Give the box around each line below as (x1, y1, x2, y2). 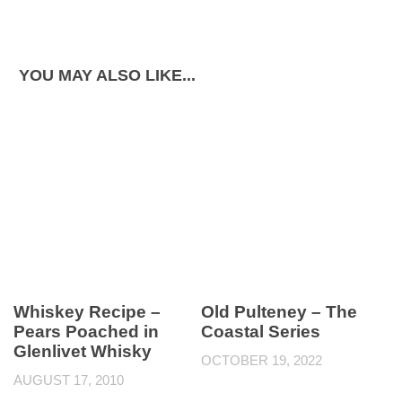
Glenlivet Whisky (13, 342, 152, 361)
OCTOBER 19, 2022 (201, 353, 322, 368)
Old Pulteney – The (201, 302, 357, 321)
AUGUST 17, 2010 (13, 372, 124, 388)
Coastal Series (201, 322, 320, 341)
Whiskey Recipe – (13, 302, 161, 321)
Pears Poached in (13, 322, 159, 341)
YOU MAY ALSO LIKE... (19, 66, 196, 84)
